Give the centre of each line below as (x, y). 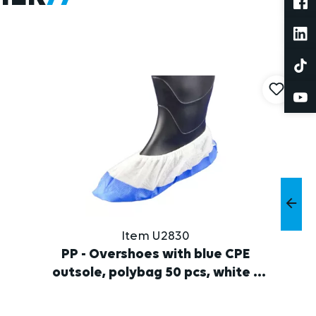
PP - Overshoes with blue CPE (156, 255)
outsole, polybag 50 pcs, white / (156, 273)
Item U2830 (156, 237)
